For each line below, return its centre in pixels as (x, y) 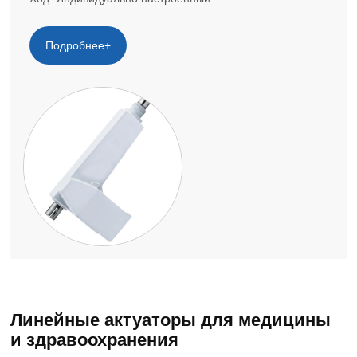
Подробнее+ (78, 45)
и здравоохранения (95, 340)
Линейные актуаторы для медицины (171, 320)
